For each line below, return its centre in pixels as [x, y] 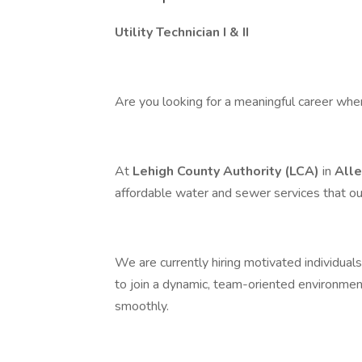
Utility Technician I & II [182, 32]
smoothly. [142, 306]
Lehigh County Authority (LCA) [226, 171]
